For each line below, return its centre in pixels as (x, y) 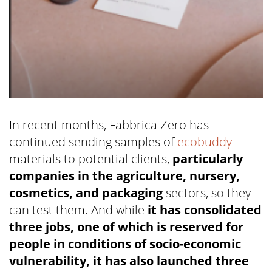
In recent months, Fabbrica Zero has (109, 124)
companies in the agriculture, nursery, (124, 175)
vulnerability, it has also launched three (129, 260)
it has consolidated (205, 209)
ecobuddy (205, 141)
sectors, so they (207, 192)
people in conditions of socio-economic (125, 243)
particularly (208, 158)
